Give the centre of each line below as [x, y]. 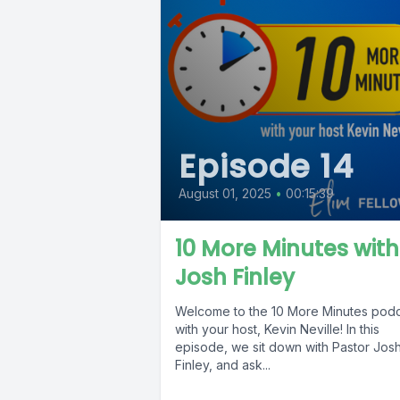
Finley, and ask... [223, 365]
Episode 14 [266, 167]
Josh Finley [235, 278]
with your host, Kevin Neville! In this [277, 329]
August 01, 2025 [225, 194]
